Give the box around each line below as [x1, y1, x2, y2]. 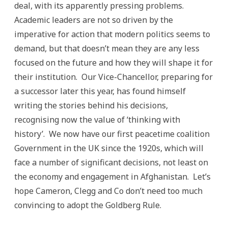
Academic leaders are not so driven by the [14, 14, 173, 25]
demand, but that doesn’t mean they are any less [14, 43, 199, 54]
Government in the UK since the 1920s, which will [14, 142, 204, 154]
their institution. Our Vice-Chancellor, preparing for [14, 71, 213, 82]
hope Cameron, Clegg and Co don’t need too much [14, 185, 203, 196]
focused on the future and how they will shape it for [14, 57, 213, 68]
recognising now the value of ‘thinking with [14, 114, 180, 125]
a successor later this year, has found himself [14, 85, 186, 97]
